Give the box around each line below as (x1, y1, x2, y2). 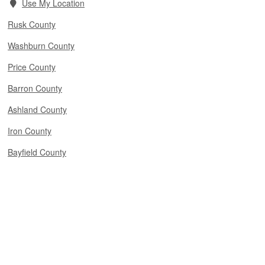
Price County (8, 61, 56, 73)
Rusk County (8, 18, 56, 30)
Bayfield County (8, 146, 66, 158)
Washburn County (8, 40, 75, 51)
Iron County (8, 125, 51, 137)
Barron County (8, 82, 62, 94)
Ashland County (8, 104, 67, 115)
